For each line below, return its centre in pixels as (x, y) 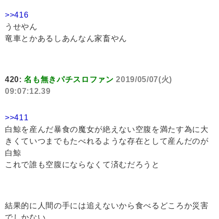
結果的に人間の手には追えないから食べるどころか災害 (107, 206)
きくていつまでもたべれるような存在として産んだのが (107, 141)
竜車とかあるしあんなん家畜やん (66, 39)
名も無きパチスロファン (69, 80)
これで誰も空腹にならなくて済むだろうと (82, 165)
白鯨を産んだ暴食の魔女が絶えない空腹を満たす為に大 (107, 130)
